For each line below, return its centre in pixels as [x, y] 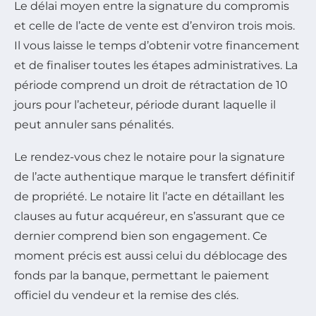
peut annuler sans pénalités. [94, 124]
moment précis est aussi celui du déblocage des [151, 255]
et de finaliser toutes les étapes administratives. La [156, 65]
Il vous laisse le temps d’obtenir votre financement [157, 45]
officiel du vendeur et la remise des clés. [126, 295]
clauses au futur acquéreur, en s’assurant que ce [150, 216]
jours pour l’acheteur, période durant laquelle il [145, 104]
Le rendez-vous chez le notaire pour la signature [150, 157]
